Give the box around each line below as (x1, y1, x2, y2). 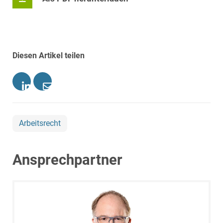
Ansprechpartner (12, 151, 122, 168)
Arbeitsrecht (19, 118, 61, 128)
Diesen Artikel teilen (12, 51, 85, 61)
